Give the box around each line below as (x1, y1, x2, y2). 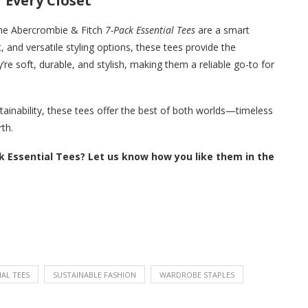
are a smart (195, 23, 250, 36)
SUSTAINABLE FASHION (53, 269, 136, 280)
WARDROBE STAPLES (159, 269, 234, 280)
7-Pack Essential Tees (105, 23, 195, 36)
